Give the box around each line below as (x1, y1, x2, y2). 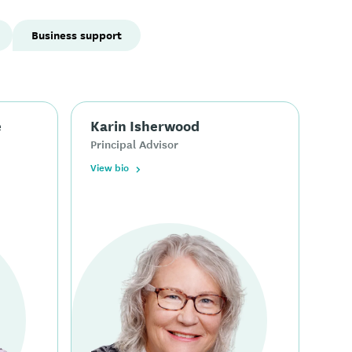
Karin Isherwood (90, 115, 200, 136)
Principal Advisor (90, 135, 179, 153)
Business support (31, 27, 122, 44)
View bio (90, 159, 130, 176)
